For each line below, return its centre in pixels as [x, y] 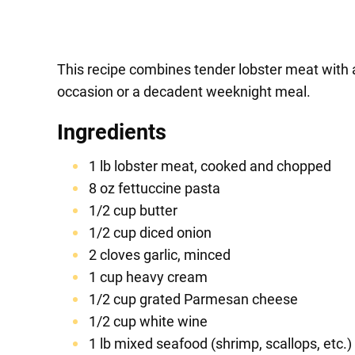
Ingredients [112, 133]
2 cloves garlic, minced [160, 255]
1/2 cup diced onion [150, 233]
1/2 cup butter [133, 211]
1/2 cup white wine [148, 322]
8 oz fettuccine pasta [155, 189]
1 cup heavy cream [148, 277]
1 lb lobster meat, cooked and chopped [210, 166]
